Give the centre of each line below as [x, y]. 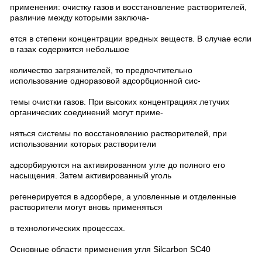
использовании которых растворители [83, 144]
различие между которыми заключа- [80, 18]
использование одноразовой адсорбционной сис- [105, 81]
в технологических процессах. [68, 228]
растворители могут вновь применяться [86, 207]
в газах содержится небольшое [70, 49]
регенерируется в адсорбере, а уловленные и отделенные [123, 196]
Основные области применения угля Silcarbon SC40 [110, 249]
